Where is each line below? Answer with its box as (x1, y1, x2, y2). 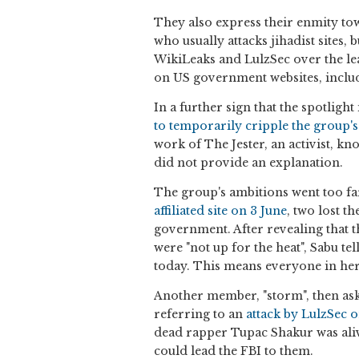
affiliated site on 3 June (154, 204, 287, 219)
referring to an (154, 307, 246, 322)
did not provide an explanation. (154, 155, 343, 171)
